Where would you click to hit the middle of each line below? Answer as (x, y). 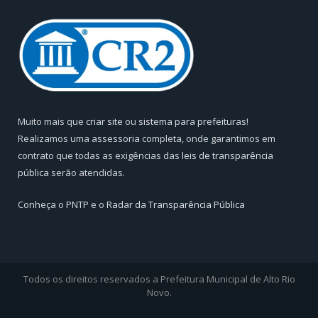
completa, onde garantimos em (208, 139)
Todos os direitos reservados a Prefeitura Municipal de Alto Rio (159, 279)
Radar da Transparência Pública (176, 205)
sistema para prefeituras (192, 122)
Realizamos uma (55, 139)
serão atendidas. (87, 173)
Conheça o (42, 205)
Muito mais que (52, 122)
